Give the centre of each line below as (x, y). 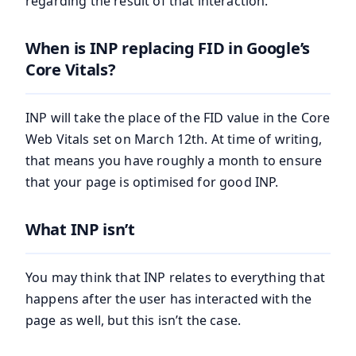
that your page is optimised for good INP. (152, 182)
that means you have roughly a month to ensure (174, 160)
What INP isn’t (80, 229)
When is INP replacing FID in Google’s (168, 48)
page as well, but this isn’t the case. (133, 320)
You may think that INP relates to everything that (175, 277)
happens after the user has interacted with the (169, 298)
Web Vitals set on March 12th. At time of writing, (174, 139)
